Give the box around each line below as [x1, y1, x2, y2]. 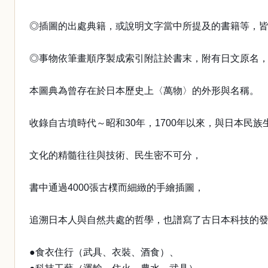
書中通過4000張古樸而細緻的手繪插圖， [29, 182, 204, 193]
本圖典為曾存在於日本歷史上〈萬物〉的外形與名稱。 [29, 86, 259, 96]
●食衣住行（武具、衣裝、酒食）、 [29, 247, 179, 257]
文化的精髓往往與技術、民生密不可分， [29, 150, 202, 160]
